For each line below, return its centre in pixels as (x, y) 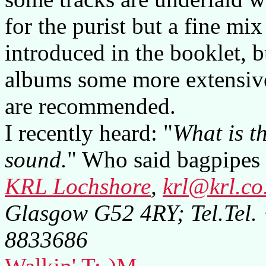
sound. (36, 159)
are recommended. (90, 106)
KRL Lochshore (78, 186)
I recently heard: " (89, 132)
